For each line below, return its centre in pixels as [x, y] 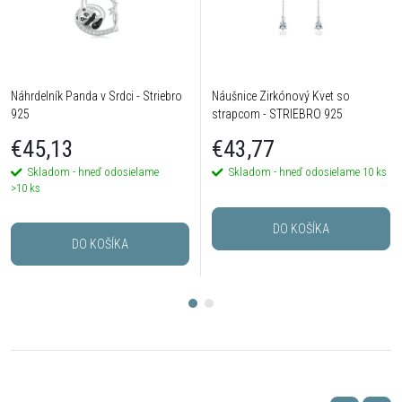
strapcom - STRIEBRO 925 [277, 114]
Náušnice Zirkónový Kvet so [281, 96]
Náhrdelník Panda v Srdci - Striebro [96, 96]
